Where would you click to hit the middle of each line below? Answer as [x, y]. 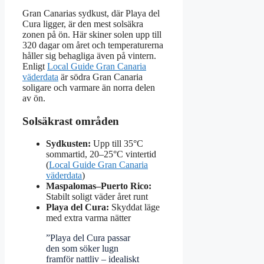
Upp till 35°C [117, 144]
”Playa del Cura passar [88, 238]
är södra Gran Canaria [100, 77]
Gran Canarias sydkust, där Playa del [91, 13]
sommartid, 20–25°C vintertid [101, 154]
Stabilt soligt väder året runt [97, 197]
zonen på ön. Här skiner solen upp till [92, 34]
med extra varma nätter [88, 218]
